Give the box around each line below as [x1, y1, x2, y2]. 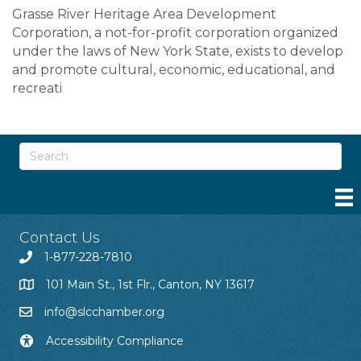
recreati [12, 80, 62, 96]
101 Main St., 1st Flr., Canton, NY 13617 [46, 276, 255, 292]
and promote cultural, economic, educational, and [12, 61, 335, 77]
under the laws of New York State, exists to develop [12, 43, 343, 59]
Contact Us [19, 228, 100, 247]
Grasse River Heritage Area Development [12, 6, 276, 22]
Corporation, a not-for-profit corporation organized [12, 24, 338, 40]
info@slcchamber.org [44, 304, 164, 319]
